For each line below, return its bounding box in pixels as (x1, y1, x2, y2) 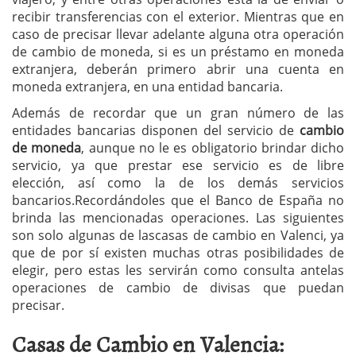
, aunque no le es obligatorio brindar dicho (81, 139, 344, 157)
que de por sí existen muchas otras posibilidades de (12, 244, 344, 262)
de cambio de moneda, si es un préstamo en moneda (12, 43, 344, 61)
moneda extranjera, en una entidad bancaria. (12, 78, 283, 96)
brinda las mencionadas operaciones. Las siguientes (12, 209, 344, 227)
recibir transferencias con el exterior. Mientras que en (12, 8, 344, 26)
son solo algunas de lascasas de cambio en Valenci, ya (12, 226, 344, 245)
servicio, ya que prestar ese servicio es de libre (12, 157, 344, 175)
